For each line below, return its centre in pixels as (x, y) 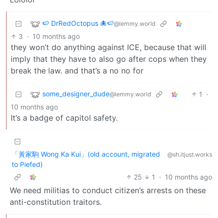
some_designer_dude (76, 93)
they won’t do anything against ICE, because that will (109, 47)
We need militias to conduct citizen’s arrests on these (108, 190)
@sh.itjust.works (190, 154)
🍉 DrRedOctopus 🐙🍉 (78, 23)
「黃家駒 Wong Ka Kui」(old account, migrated (86, 154)
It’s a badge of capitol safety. (64, 118)
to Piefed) (27, 164)
